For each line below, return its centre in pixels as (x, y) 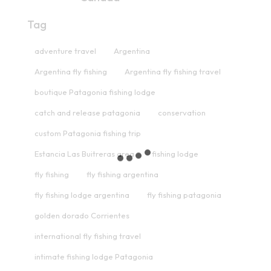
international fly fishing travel (88, 236)
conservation (182, 112)
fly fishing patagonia (184, 194)
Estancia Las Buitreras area (84, 153)
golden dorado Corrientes (82, 215)
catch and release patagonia (87, 112)
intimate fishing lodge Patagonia (94, 256)
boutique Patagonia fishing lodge (95, 92)
